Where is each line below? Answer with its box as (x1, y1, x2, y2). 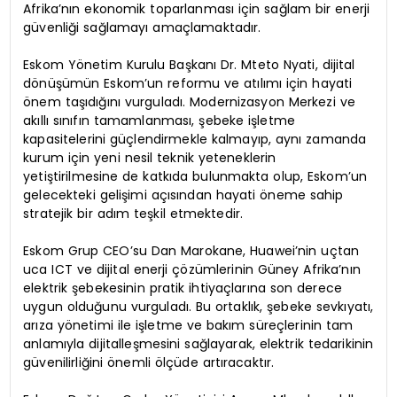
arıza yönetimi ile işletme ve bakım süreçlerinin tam (23, 316, 354, 335)
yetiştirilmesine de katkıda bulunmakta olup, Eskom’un (23, 167, 368, 186)
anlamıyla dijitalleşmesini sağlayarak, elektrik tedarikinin (23, 335, 374, 354)
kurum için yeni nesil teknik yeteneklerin (23, 149, 276, 167)
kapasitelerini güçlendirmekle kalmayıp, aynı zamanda (23, 130, 367, 149)
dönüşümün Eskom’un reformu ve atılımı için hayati (23, 74, 353, 93)
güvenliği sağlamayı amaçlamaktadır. (23, 19, 261, 37)
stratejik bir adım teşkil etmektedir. (23, 205, 244, 223)
